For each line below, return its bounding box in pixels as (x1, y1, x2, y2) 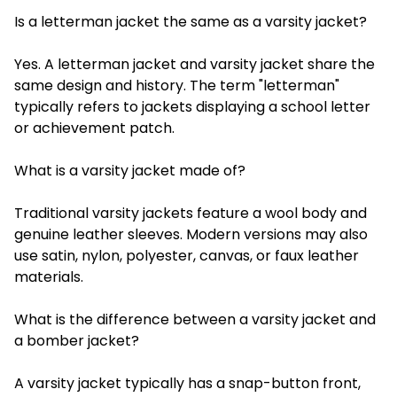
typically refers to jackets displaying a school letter (14, 96, 370, 117)
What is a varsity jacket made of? (14, 160, 245, 181)
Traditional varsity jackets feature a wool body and (14, 202, 367, 223)
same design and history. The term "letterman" (14, 74, 339, 96)
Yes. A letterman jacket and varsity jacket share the (14, 53, 375, 74)
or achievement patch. (14, 117, 175, 138)
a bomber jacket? (14, 330, 139, 351)
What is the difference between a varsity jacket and (14, 308, 376, 330)
